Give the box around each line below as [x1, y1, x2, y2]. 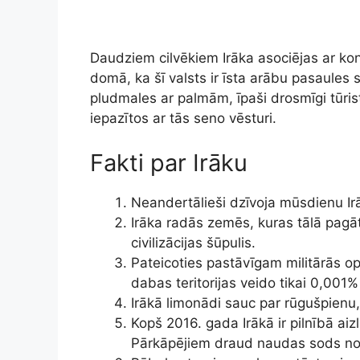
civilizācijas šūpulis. [131, 234, 256, 251]
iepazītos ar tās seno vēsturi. [90, 110, 276, 126]
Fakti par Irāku [90, 148, 247, 177]
